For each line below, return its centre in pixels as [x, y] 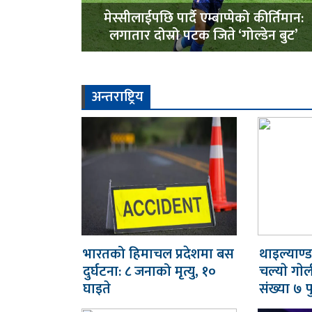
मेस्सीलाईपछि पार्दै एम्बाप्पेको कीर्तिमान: [203, 18]
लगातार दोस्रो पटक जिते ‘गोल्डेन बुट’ [203, 36]
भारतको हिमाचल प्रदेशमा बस [158, 255]
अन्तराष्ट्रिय [118, 97]
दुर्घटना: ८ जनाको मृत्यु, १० [149, 272]
